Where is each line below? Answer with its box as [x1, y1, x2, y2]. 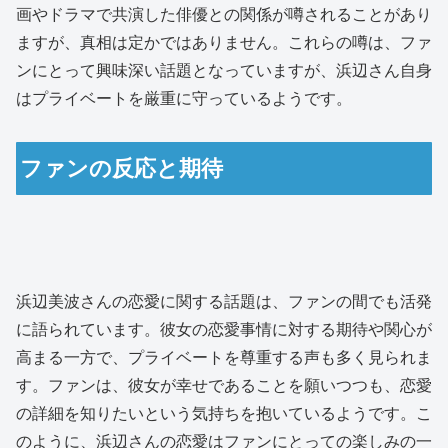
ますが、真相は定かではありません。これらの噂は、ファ [16, 34, 432, 52]
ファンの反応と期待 [20, 156, 224, 182]
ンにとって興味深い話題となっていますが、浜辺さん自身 [16, 62, 432, 80]
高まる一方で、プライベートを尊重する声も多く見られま [16, 348, 432, 366]
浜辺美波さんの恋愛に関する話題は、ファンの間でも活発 [16, 292, 432, 310]
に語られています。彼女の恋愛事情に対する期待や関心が [16, 320, 432, 338]
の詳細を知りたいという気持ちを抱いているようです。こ [16, 404, 432, 422]
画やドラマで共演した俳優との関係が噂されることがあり [16, 6, 432, 24]
